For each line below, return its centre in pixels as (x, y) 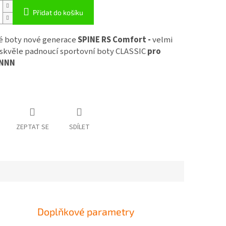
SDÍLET (79, 127)
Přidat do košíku (58, 13)
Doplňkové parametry (86, 212)
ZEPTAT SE (32, 127)
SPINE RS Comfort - (115, 40)
